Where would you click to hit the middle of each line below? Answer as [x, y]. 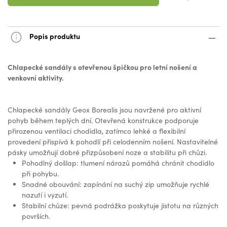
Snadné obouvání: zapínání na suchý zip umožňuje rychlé [116, 184]
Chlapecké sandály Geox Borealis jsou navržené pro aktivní [104, 110]
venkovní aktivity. [36, 78]
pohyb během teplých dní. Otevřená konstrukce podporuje [103, 121]
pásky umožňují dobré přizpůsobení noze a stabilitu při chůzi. [107, 153]
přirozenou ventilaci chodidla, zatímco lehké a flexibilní [97, 131]
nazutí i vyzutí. [45, 195]
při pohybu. [40, 174]
